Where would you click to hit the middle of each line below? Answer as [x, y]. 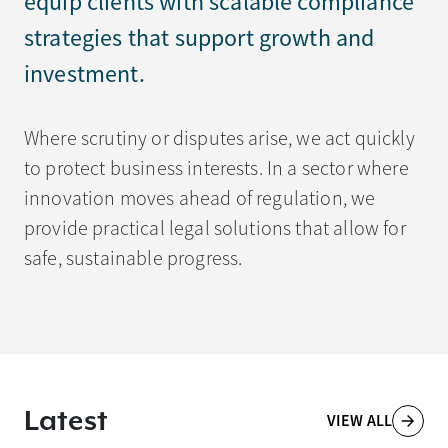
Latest [66, 420]
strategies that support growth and [199, 38]
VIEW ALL [359, 420]
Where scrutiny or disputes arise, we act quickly [219, 138]
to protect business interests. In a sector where [216, 168]
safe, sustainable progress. [133, 258]
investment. [84, 74]
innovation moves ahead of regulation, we [200, 198]
